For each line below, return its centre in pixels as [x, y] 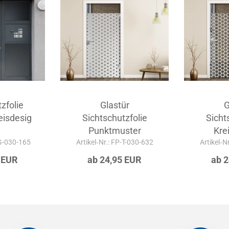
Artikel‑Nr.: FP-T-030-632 [114, 142]
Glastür [114, 105]
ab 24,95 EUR [115, 160]
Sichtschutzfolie [114, 118]
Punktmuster [114, 131]
